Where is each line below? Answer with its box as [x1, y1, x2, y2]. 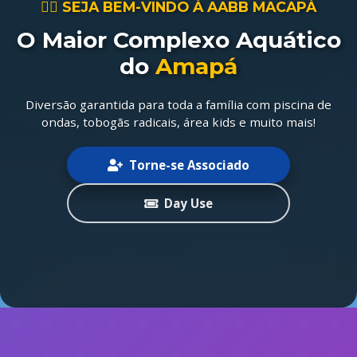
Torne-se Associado [129, 156, 249, 173]
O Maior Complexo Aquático [16, 25, 341, 53]
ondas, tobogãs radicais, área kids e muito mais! [41, 113, 316, 130]
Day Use [164, 194, 213, 211]
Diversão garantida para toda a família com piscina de [25, 96, 331, 112]
